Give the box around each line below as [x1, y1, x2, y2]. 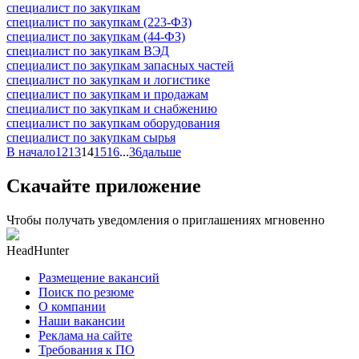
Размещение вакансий [38, 270, 159, 284]
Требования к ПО [38, 342, 135, 357]
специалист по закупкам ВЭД [6, 43, 169, 58]
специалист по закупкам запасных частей [6, 58, 234, 72]
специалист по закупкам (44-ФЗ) [6, 29, 185, 43]
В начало [6, 144, 55, 159]
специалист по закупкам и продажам [6, 87, 208, 101]
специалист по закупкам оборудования [6, 115, 220, 130]
